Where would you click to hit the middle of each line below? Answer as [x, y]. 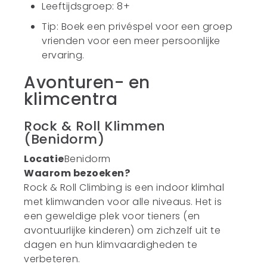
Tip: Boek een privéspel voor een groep [137, 27]
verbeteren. [52, 259]
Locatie [44, 159]
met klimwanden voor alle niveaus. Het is [123, 202]
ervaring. [63, 55]
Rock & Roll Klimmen [95, 126]
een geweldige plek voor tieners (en [112, 216]
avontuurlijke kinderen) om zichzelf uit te [122, 230]
